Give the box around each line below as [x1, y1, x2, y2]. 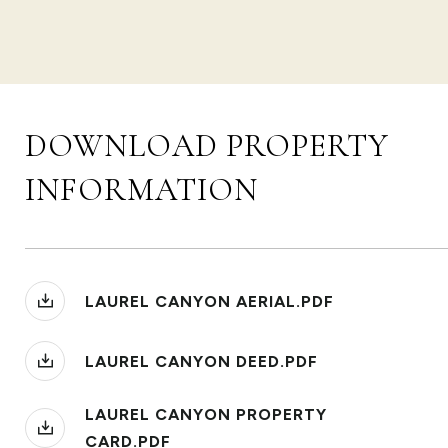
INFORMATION [25, 170, 258, 209]
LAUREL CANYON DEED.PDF [85, 351, 318, 371]
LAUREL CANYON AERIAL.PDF [85, 291, 334, 311]
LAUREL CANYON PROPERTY [85, 405, 327, 424]
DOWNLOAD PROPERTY [25, 126, 389, 165]
